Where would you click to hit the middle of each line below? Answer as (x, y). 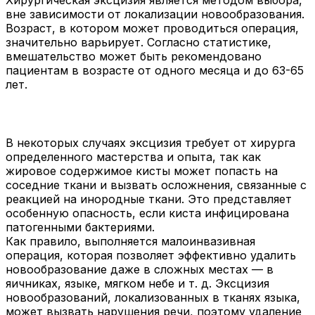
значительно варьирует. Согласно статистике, (139, 42)
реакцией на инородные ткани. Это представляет (149, 199)
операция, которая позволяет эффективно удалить (151, 255)
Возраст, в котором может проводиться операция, (152, 28)
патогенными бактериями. (80, 227)
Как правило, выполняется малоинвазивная (130, 241)
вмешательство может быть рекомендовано (134, 56)
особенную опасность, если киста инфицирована (147, 213)
